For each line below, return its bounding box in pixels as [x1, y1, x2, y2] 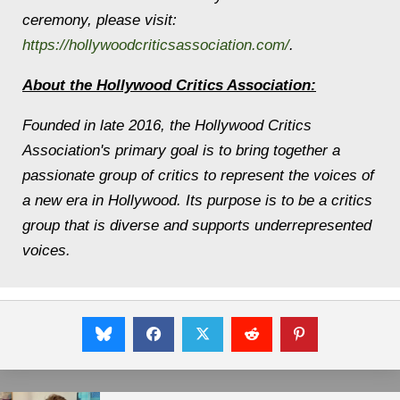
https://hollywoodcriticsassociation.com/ [22, 36, 289, 54]
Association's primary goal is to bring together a [22, 141, 340, 159]
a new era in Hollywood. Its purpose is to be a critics [22, 191, 372, 209]
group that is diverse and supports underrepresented [22, 216, 371, 234]
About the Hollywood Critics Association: [22, 76, 316, 94]
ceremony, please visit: [22, 11, 177, 29]
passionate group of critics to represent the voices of [22, 166, 374, 184]
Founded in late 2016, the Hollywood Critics [22, 116, 312, 134]
